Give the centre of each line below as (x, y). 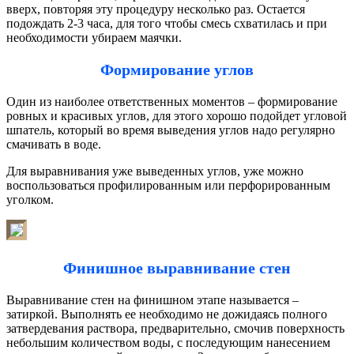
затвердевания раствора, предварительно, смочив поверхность (175, 328)
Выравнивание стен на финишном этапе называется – (153, 299)
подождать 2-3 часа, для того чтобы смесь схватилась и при (167, 23)
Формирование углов (177, 69)
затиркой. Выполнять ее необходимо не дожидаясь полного (167, 314)
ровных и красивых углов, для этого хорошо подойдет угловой (177, 115)
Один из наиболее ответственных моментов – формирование (172, 101)
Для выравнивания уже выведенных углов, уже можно (155, 171)
